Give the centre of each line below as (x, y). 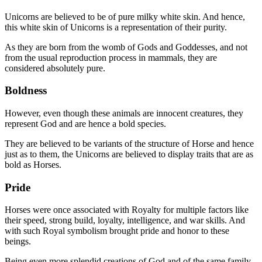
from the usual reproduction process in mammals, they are (111, 57)
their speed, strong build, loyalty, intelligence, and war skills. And (125, 220)
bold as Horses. (33, 165)
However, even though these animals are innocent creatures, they (124, 113)
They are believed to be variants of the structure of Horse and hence (129, 144)
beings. (18, 242)
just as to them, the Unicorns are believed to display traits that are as (129, 154)
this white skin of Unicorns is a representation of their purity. (116, 27)
